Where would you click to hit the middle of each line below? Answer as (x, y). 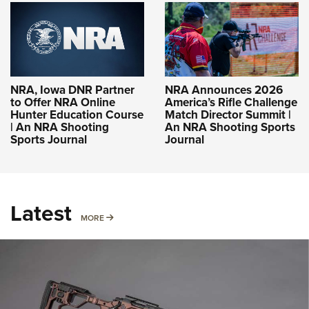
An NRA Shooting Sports (230, 127)
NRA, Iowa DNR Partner (72, 89)
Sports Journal (49, 139)
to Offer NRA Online (63, 102)
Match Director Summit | (228, 114)
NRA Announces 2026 (224, 89)
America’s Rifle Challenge (231, 102)
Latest (41, 212)
